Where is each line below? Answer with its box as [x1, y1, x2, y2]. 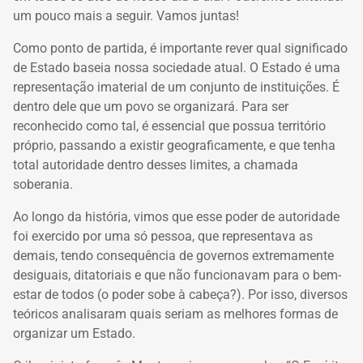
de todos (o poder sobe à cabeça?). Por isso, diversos [45, 286, 348, 302]
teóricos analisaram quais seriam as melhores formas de [13, 305, 338, 322]
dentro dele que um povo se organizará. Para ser [13, 98, 288, 114]
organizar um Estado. [13, 325, 135, 341]
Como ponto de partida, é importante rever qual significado [13, 40, 348, 56]
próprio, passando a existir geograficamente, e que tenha [13, 137, 335, 153]
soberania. [13, 176, 73, 192]
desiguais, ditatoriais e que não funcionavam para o [13, 267, 313, 283]
